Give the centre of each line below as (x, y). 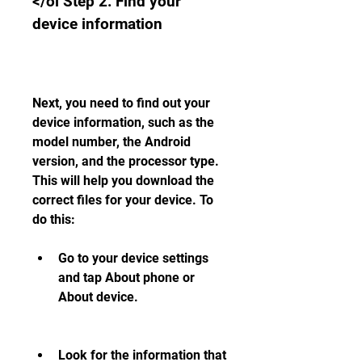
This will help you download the (123, 181)
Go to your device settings (133, 258)
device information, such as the (123, 122)
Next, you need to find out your (121, 103)
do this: (54, 219)
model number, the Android (112, 142)
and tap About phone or (126, 278)
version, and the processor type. (126, 161)
